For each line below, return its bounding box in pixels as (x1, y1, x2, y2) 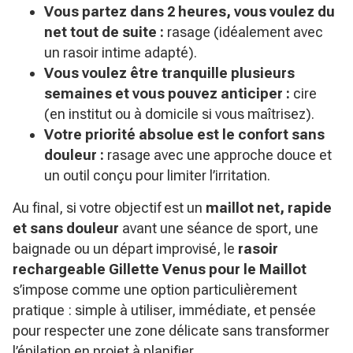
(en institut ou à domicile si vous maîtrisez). (44, 106, 314, 122)
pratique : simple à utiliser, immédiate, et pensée (13, 302, 316, 318)
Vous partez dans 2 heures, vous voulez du (44, 3, 335, 20)
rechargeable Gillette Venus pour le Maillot (13, 261, 307, 277)
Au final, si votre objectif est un (13, 199, 206, 216)
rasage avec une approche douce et (104, 147, 332, 163)
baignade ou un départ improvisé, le (13, 240, 238, 257)
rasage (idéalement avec (164, 24, 323, 40)
